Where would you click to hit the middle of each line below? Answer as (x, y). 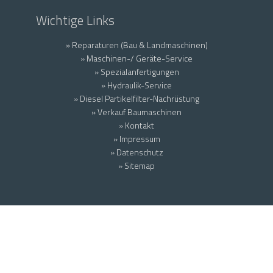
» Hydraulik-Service (136, 85)
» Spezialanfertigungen (136, 71)
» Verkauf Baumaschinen (136, 112)
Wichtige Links (75, 20)
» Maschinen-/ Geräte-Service (136, 58)
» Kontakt (136, 125)
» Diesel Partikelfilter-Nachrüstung (136, 98)
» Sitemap (136, 165)
